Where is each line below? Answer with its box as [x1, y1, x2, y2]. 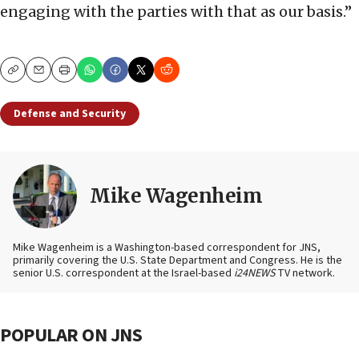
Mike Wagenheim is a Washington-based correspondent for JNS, [13, 240, 321, 256]
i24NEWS [234, 265, 275, 282]
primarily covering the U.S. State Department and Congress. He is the [13, 252, 342, 269]
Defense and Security [14, 106, 126, 123]
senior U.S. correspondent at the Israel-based [13, 265, 234, 282]
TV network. [275, 265, 335, 282]
